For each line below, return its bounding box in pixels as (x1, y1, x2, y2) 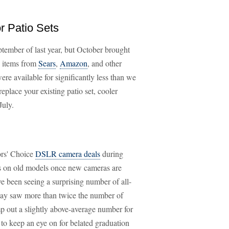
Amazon (60, 58, 87, 68)
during (100, 148, 123, 159)
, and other (87, 58, 122, 68)
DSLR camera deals (35, 148, 100, 159)
